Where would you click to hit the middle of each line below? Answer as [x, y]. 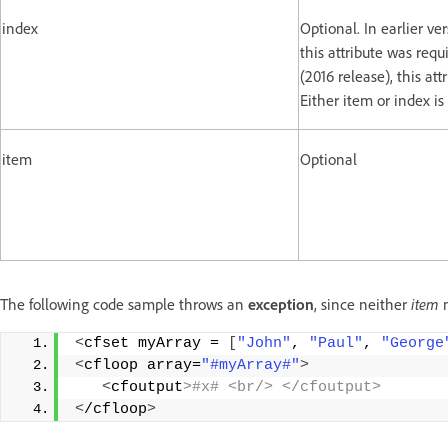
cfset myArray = [156, 343]
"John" [264, 343]
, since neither [362, 303]
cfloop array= [142, 365]
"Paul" [336, 343]
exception [281, 303]
